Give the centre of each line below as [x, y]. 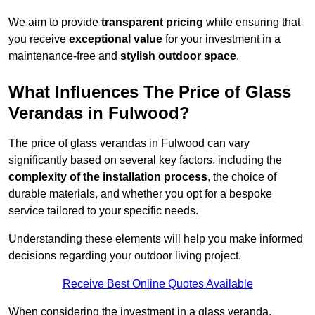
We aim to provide [55, 22]
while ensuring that [252, 22]
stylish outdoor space [178, 56]
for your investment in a [221, 39]
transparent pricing [152, 22]
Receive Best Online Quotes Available [157, 284]
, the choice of [242, 177]
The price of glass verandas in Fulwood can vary [129, 143]
